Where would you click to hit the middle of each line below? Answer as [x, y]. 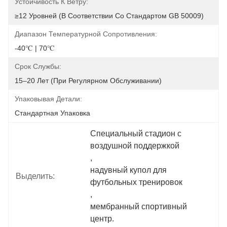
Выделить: [35, 176]
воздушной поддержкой [135, 146]
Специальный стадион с [136, 134]
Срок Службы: [38, 66]
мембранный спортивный [139, 206]
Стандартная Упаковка [52, 113]
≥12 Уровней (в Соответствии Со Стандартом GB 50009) [109, 16]
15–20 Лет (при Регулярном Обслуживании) [88, 81]
